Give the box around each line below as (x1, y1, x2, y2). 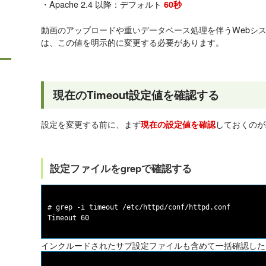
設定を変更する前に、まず (41, 118, 141, 131)
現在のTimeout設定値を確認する (53, 87, 219, 103)
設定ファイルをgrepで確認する (50, 161, 192, 176)
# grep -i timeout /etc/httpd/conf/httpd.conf (47, 203, 230, 212)
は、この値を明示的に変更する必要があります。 (41, 36, 224, 49)
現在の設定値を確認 (141, 118, 216, 131)
